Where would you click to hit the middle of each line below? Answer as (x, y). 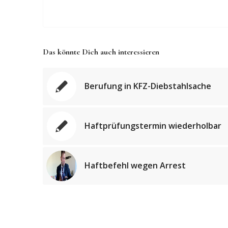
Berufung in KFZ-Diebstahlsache (148, 86)
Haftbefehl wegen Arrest (135, 166)
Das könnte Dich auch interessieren (101, 52)
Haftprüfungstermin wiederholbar (153, 126)
